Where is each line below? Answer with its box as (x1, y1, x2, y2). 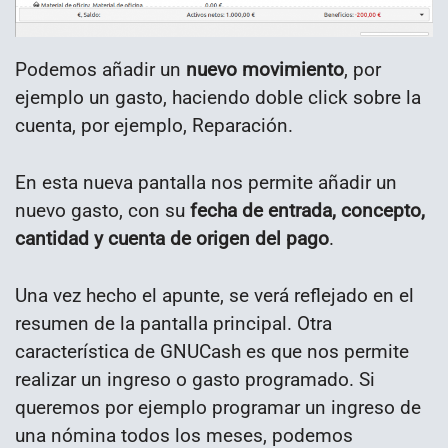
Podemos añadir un (15, 58, 186, 82)
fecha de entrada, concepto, (190, 198, 425, 222)
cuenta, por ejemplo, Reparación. (15, 114, 293, 138)
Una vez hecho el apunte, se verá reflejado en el (15, 283, 414, 307)
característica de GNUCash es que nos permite (15, 339, 409, 363)
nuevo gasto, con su (15, 198, 190, 222)
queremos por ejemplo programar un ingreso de (15, 395, 421, 419)
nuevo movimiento (186, 58, 344, 82)
